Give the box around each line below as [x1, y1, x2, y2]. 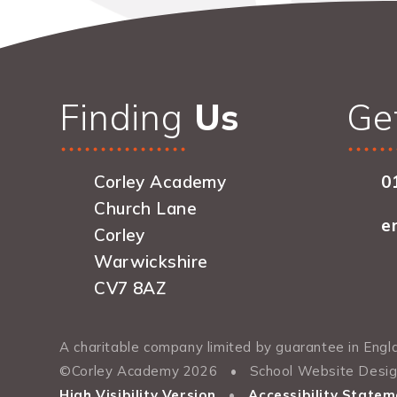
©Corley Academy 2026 [59, 362, 222, 380]
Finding [59, 95, 183, 140]
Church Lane [94, 198, 197, 220]
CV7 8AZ [94, 277, 167, 300]
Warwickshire [94, 251, 208, 273]
